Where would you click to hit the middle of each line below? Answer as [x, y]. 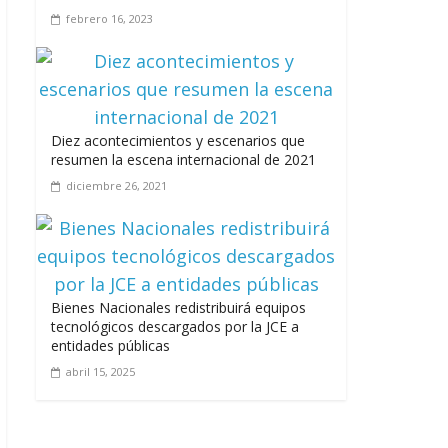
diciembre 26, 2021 [116, 185]
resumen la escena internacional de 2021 [183, 159]
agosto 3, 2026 [224, 85]
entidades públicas [110, 345]
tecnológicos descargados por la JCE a [175, 326]
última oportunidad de [243, 41]
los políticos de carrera [245, 60]
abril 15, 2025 [100, 371]
